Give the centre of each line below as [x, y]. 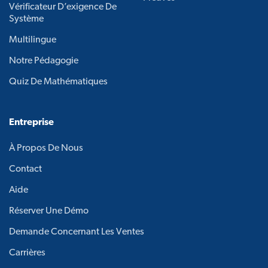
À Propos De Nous [46, 148]
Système [26, 19]
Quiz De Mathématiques [58, 82]
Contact [25, 169]
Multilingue [33, 40]
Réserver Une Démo [49, 211]
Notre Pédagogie [44, 61]
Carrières [27, 253]
